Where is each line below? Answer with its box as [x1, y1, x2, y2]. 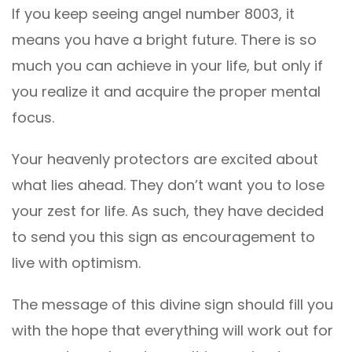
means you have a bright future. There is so [12, 30, 317, 50]
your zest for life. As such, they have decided [12, 201, 324, 222]
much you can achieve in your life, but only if [12, 56, 323, 76]
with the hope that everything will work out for [12, 321, 333, 341]
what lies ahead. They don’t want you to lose [12, 175, 324, 196]
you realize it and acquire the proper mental [12, 82, 321, 102]
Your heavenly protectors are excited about [12, 149, 318, 170]
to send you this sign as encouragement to [12, 227, 315, 247]
